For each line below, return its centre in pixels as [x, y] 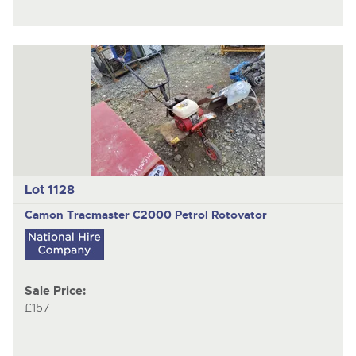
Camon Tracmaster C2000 [99, 214]
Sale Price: [55, 292]
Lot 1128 [49, 190]
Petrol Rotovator [221, 214]
